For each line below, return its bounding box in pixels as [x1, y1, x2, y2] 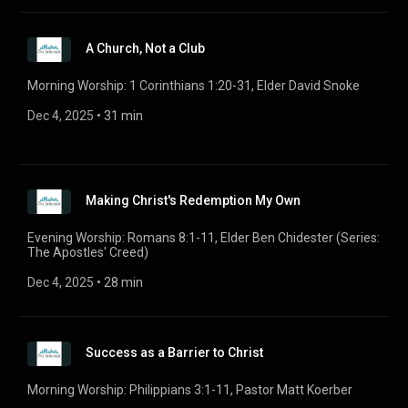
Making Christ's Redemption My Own [86, 193, 301, 208]
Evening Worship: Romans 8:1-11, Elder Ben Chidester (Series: [27, 230, 380, 245]
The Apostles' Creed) [27, 245, 148, 260]
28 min [104, 275, 143, 290]
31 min [104, 108, 143, 123]
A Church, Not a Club [86, 41, 205, 56]
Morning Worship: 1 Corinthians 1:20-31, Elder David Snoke [27, 78, 360, 93]
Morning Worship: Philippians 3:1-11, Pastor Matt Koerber [27, 382, 352, 397]
